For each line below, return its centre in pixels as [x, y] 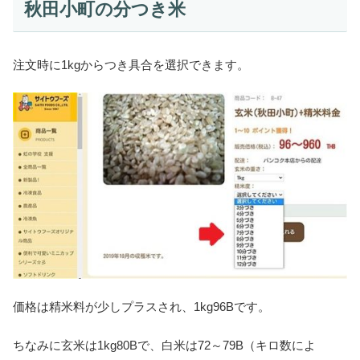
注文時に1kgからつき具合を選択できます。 [131, 65]
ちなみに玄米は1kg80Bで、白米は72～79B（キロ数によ [164, 345]
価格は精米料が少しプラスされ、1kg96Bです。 [141, 306]
